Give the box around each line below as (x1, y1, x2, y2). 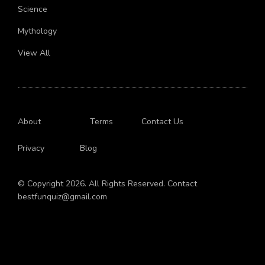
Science (18, 4, 47, 15)
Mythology (18, 25, 57, 37)
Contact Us (141, 116, 183, 128)
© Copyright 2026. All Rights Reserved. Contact (18, 178, 197, 190)
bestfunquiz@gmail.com (18, 191, 107, 203)
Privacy (18, 143, 44, 154)
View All (18, 47, 50, 59)
